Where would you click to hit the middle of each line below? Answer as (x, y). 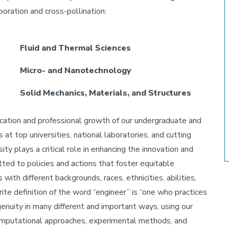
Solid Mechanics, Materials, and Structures (106, 93)
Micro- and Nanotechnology (76, 71)
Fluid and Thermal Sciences (75, 48)
